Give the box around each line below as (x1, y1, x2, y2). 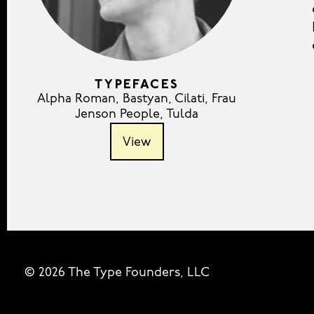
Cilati (175, 93, 205, 107)
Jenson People (75, 108, 161, 122)
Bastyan (123, 93, 169, 107)
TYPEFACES (95, 78, 179, 93)
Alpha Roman (37, 93, 116, 107)
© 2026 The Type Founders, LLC (25, 266, 210, 280)
